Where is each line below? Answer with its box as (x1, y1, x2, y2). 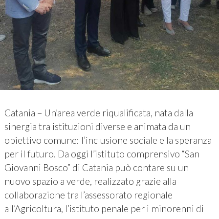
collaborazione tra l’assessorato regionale (4, 189, 173, 201)
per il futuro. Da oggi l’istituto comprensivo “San (4, 148, 199, 160)
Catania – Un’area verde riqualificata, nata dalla (4, 107, 193, 119)
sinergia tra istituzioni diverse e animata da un (4, 121, 191, 132)
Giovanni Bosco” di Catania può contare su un (4, 162, 189, 174)
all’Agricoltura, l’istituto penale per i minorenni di (4, 203, 204, 215)
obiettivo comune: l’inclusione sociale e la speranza (4, 134, 212, 146)
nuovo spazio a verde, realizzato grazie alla (4, 175, 176, 187)
